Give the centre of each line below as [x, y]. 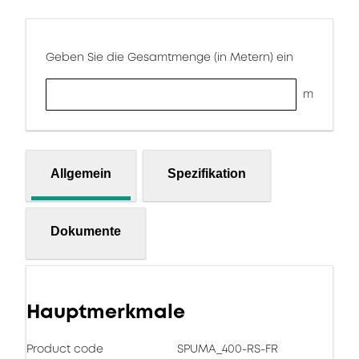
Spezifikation [207, 173]
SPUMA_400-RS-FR [228, 349]
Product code [65, 349]
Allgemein [81, 173]
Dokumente [86, 231]
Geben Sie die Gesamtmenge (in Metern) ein [169, 57]
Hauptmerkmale [106, 312]
